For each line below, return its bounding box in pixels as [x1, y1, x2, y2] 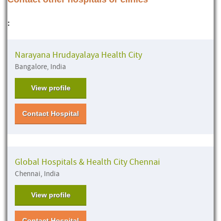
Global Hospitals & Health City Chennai [15, 156, 160, 168]
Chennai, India [15, 169, 60, 179]
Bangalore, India [15, 62, 66, 72]
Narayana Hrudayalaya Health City [15, 49, 142, 61]
